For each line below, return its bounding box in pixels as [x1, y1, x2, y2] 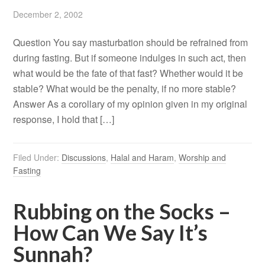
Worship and [179, 151, 227, 164]
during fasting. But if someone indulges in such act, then [13, 51, 247, 65]
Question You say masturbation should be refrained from [13, 35, 248, 50]
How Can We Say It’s [13, 219, 208, 246]
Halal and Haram [111, 151, 174, 164]
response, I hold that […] [13, 112, 115, 127]
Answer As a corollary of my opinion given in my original [13, 97, 248, 111]
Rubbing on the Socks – [13, 198, 231, 225]
